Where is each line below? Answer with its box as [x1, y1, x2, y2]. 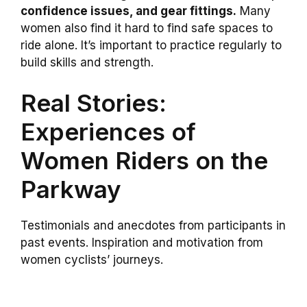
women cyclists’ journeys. [21, 253, 163, 267]
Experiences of [21, 117, 196, 147]
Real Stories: [21, 88, 167, 118]
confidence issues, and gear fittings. [21, 3, 236, 18]
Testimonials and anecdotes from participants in [21, 219, 286, 233]
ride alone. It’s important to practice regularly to [21, 38, 282, 52]
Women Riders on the [21, 146, 268, 175]
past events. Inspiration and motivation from [21, 236, 263, 250]
